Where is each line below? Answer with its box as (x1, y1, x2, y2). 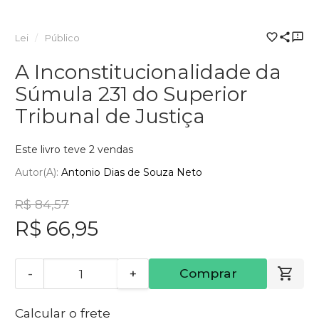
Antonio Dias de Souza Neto (61, 165, 202, 179)
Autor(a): (15, 165, 61, 179)
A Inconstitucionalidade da (15, 60, 281, 84)
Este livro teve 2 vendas (15, 143, 133, 156)
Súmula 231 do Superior (15, 82, 248, 106)
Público (44, 33, 80, 43)
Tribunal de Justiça (15, 104, 205, 128)
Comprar (179, 266, 237, 281)
